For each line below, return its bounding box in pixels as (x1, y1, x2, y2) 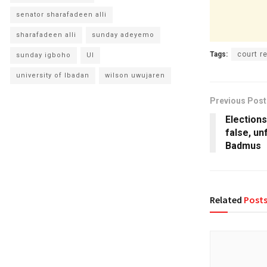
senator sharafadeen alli (16, 11, 107, 18)
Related (210, 194, 242, 206)
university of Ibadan (16, 72, 89, 79)
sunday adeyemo (92, 31, 154, 39)
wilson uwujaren (105, 72, 165, 79)
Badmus (225, 140, 261, 152)
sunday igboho (16, 51, 71, 59)
